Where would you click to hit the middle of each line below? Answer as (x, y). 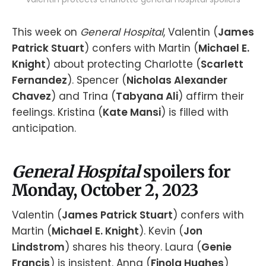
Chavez (31, 96)
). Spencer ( (97, 80)
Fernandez (39, 80)
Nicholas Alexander (177, 80)
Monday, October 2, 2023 (105, 190)
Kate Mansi (132, 112)
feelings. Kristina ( (57, 112)
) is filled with (195, 112)
